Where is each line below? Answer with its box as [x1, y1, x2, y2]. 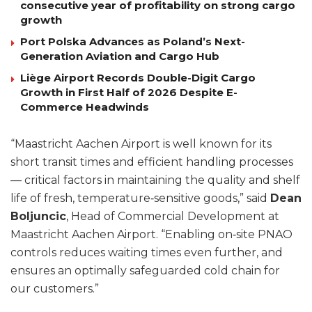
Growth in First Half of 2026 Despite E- [20, 85, 237, 99]
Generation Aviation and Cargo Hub [20, 49, 219, 63]
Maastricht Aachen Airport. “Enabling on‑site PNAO [10, 227, 292, 241]
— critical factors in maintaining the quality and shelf [10, 173, 300, 187]
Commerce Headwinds [20, 100, 149, 114]
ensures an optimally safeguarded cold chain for [10, 263, 280, 277]
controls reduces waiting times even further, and [10, 245, 283, 259]
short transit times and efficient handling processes [10, 155, 293, 169]
